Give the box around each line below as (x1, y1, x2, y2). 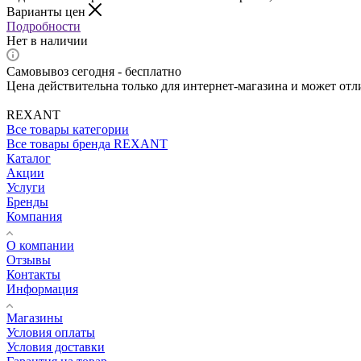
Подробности (6, 19, 81, 33)
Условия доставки (6, 339, 105, 354)
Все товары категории (6, 122, 129, 136)
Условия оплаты (6, 325, 95, 339)
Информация (6, 281, 78, 296)
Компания (6, 209, 62, 223)
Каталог (6, 151, 51, 165)
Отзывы (6, 252, 51, 267)
